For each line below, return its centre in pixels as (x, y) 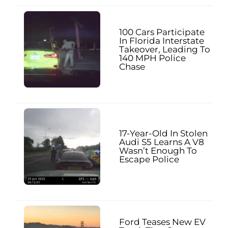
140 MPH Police (152, 58)
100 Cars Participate (162, 32)
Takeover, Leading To (165, 49)
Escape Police (149, 160)
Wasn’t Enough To (158, 151)
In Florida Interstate (162, 40)
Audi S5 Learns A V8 (162, 142)
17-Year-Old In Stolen (163, 134)
